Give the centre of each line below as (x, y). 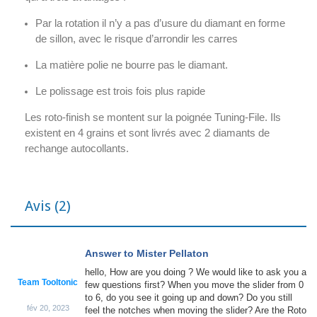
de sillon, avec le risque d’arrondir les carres (137, 39)
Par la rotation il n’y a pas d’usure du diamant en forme (160, 23)
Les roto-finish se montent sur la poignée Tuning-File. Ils (153, 117)
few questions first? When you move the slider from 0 (194, 285)
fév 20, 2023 (48, 308)
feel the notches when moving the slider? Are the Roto (196, 310)
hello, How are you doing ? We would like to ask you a (196, 272)
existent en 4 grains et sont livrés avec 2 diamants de (147, 133)
